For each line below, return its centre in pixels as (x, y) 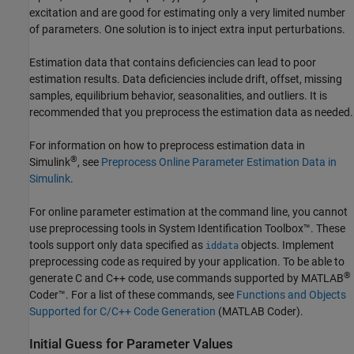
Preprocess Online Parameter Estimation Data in (219, 162)
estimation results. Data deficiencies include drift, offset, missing (186, 79)
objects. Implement (286, 245)
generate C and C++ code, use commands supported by (165, 278)
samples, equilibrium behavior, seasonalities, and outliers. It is (178, 95)
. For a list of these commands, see (151, 294)
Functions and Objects (291, 294)
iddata (222, 245)
